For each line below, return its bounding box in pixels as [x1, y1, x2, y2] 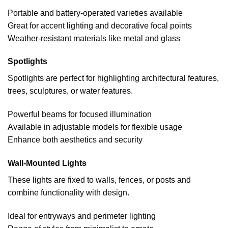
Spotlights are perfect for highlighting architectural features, [8, 74, 219, 83]
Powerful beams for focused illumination [8, 110, 152, 119]
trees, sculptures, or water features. [8, 87, 133, 96]
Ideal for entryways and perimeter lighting [8, 211, 156, 220]
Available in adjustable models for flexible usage [8, 123, 182, 132]
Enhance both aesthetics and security [8, 135, 142, 145]
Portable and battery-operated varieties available [8, 8, 183, 17]
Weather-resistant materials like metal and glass [8, 34, 180, 43]
